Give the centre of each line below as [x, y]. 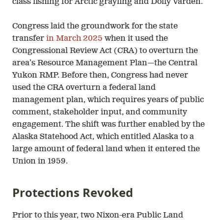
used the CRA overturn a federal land [84, 88]
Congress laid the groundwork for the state [95, 26]
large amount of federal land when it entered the [106, 149]
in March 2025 [74, 39]
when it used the [135, 39]
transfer [29, 39]
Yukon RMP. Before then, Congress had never [100, 75]
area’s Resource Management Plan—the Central [105, 63]
